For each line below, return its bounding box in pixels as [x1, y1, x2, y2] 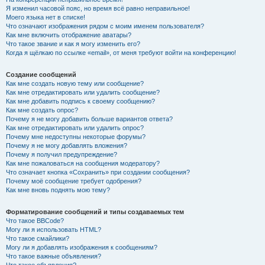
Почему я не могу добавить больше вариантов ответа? [6, 115, 173, 122]
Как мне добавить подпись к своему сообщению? [6, 97, 155, 105]
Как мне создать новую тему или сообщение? [6, 79, 144, 87]
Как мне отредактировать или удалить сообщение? [6, 88, 160, 96]
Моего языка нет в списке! [6, 13, 85, 21]
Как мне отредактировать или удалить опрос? [6, 124, 144, 131]
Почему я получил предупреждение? [6, 150, 117, 158]
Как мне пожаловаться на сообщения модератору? [6, 159, 160, 167]
